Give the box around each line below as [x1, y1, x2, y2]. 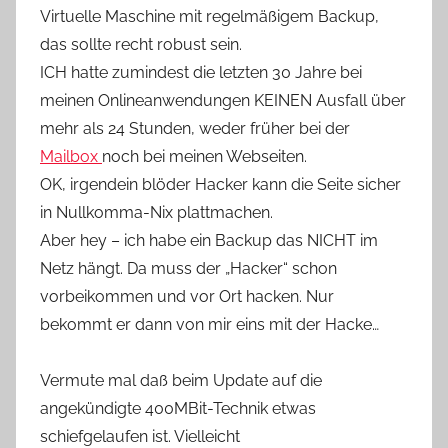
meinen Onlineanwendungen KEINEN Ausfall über [40, 91, 406, 110]
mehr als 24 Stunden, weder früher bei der [40, 119, 350, 138]
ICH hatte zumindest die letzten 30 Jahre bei [40, 63, 362, 82]
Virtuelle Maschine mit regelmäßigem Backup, [40, 7, 379, 26]
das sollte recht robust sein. [40, 35, 242, 54]
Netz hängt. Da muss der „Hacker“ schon [40, 259, 337, 278]
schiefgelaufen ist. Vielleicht [40, 427, 240, 446]
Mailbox [40, 147, 102, 166]
